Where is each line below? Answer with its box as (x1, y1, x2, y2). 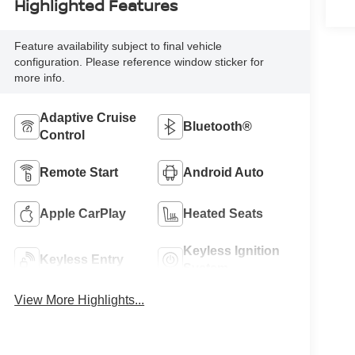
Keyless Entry (40, 252, 124, 266)
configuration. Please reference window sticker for (14, 55, 265, 68)
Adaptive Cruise (40, 110, 137, 124)
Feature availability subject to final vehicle (14, 40, 223, 52)
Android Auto (182, 165, 264, 179)
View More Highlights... (14, 292, 145, 307)
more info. (14, 71, 66, 84)
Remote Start (40, 165, 119, 179)
